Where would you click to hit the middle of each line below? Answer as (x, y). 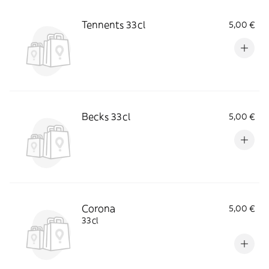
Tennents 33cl (113, 24)
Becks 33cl (106, 116)
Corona (98, 208)
